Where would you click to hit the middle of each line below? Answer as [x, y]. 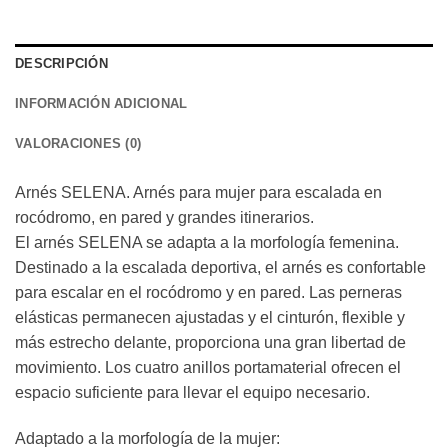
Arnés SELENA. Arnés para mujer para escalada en [198, 193]
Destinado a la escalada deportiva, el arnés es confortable [220, 268]
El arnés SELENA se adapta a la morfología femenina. [207, 243]
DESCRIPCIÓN [61, 64]
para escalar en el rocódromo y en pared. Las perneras [208, 293]
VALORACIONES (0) [78, 144]
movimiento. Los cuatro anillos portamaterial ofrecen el [208, 368]
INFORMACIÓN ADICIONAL [101, 104]
